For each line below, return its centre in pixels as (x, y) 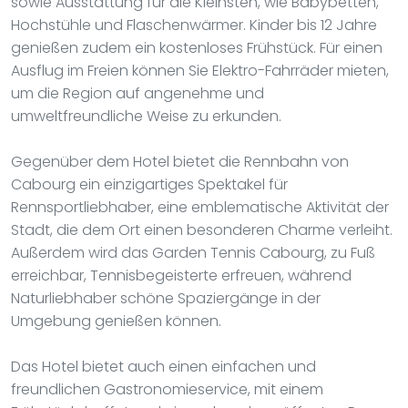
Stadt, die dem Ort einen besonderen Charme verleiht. (202, 229)
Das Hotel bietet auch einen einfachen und (163, 366)
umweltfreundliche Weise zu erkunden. (146, 116)
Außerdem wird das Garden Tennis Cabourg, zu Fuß (193, 252)
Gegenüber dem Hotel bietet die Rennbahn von (180, 161)
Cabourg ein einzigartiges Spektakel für (149, 184)
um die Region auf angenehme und (138, 93)
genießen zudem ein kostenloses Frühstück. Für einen (197, 47)
